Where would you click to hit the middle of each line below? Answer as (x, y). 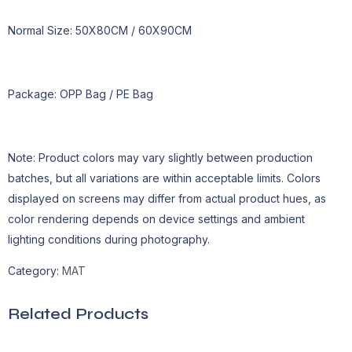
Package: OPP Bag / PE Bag (81, 94)
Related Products (78, 314)
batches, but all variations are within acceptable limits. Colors (164, 178)
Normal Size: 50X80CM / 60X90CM (100, 31)
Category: (35, 271)
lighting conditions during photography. (109, 239)
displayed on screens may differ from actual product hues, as (167, 198)
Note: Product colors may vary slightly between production (160, 157)
